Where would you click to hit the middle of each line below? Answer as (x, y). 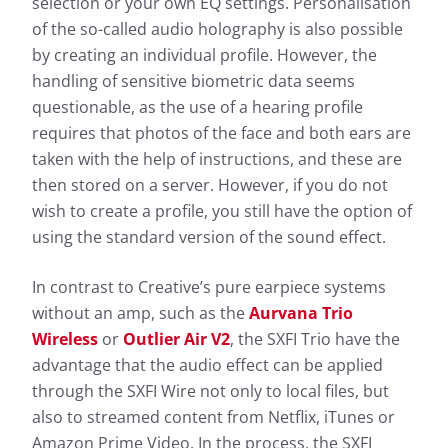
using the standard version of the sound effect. (209, 237)
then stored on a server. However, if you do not (210, 185)
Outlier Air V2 (176, 339)
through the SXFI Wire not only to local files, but (210, 391)
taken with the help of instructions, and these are (217, 159)
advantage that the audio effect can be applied (207, 365)
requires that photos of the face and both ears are (221, 133)
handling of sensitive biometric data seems (193, 81)
